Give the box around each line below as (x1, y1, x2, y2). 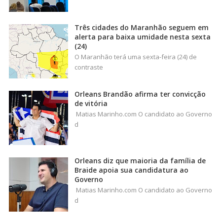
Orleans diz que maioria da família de (74, 155, 206, 165)
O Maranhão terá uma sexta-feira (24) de (74, 52, 197, 61)
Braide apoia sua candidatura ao (74, 165, 188, 175)
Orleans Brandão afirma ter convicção (74, 89, 206, 99)
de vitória (74, 98, 108, 108)
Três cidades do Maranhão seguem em (74, 22, 209, 32)
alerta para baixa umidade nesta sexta (74, 32, 211, 41)
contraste (74, 62, 103, 72)
